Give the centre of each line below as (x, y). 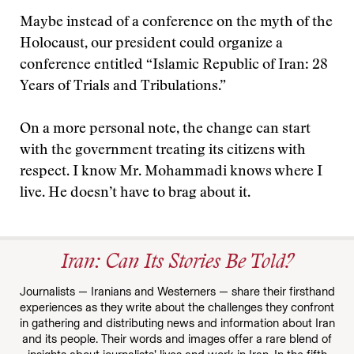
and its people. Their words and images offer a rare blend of (177, 339)
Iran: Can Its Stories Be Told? (177, 264)
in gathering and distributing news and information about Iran (177, 323)
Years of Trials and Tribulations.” (123, 87)
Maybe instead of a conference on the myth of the (176, 23)
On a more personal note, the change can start (165, 130)
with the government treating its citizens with (163, 151)
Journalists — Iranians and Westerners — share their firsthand (177, 292)
